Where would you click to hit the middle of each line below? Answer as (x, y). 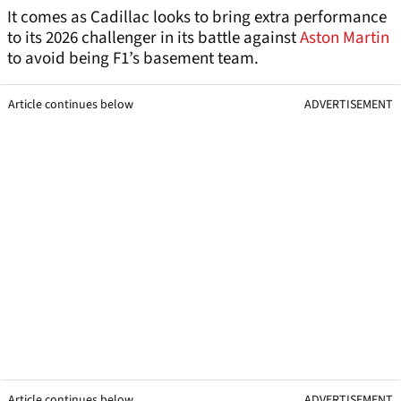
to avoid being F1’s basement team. (133, 59)
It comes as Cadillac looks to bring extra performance (197, 18)
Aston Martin (345, 38)
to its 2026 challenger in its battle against (154, 38)
